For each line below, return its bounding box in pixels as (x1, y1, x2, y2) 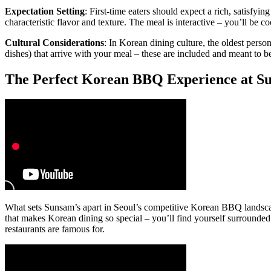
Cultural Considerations (5, 37, 104, 48)
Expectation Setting (5, 5, 85, 16)
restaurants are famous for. (5, 224, 105, 235)
